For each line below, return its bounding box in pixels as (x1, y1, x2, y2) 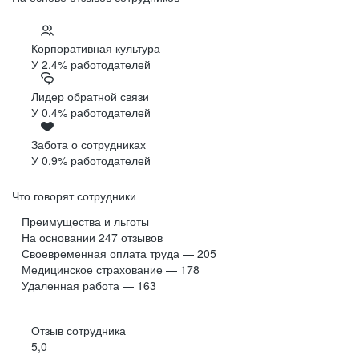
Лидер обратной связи (31, 88, 149, 105)
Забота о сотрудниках (31, 136, 146, 153)
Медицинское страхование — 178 (22, 261, 200, 278)
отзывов (121, 229, 163, 246)
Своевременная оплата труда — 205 (22, 245, 216, 262)
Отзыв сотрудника (31, 322, 126, 339)
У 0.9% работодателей (31, 152, 151, 169)
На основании (22, 229, 99, 246)
